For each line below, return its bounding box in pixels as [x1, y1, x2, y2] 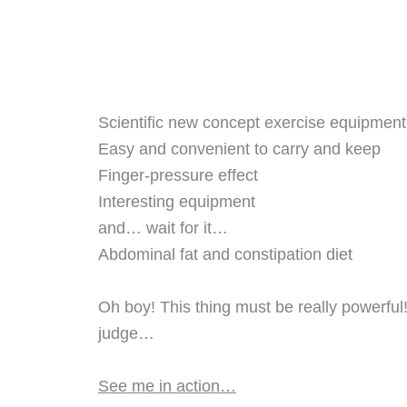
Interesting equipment [98, 193, 255, 212]
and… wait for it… [98, 219, 228, 238]
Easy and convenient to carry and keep [98, 140, 381, 159]
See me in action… [98, 376, 236, 395]
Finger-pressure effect [98, 166, 258, 185]
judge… [98, 324, 154, 343]
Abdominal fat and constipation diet [98, 245, 352, 264]
